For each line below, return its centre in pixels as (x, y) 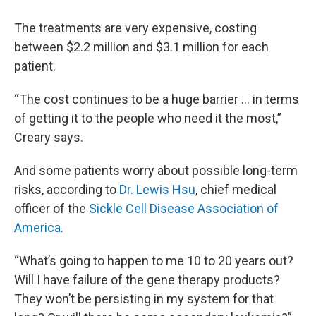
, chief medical (236, 189)
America (37, 227)
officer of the (51, 208)
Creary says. (49, 137)
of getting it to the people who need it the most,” (148, 118)
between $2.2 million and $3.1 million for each (141, 47)
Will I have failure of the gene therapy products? (147, 280)
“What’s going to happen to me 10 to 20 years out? (154, 261)
